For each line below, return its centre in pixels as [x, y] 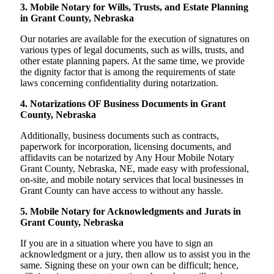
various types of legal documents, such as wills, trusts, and [132, 50]
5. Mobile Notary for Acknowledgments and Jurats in [131, 212]
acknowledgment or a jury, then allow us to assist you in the [135, 254]
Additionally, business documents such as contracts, [120, 136]
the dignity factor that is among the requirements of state [128, 72]
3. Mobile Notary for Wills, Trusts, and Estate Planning [134, 7]
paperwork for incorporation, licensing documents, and [126, 147]
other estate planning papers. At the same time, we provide [132, 61]
